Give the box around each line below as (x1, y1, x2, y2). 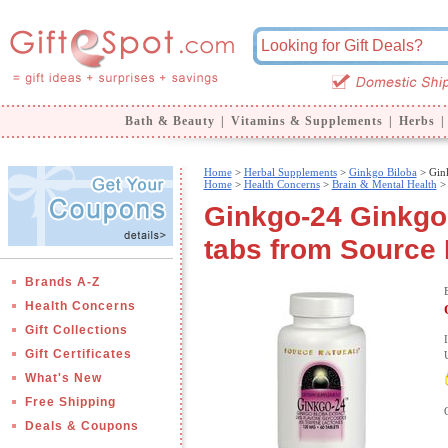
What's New (24, 371, 102, 385)
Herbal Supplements (243, 166, 337, 178)
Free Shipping (24, 395, 116, 409)
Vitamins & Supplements (230, 114, 383, 128)
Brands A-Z (24, 275, 100, 289)
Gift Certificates (24, 347, 132, 361)
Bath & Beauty (124, 114, 215, 128)
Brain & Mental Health (331, 178, 437, 190)
